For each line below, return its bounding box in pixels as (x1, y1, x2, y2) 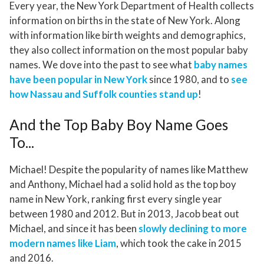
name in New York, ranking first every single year (9, 193, 222, 206)
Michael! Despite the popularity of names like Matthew (9, 163, 248, 176)
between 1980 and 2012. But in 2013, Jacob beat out (9, 207, 239, 220)
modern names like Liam (9, 237, 116, 250)
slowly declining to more (138, 222, 247, 235)
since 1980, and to (147, 72, 231, 85)
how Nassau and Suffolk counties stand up (9, 87, 198, 100)
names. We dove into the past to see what (9, 58, 194, 71)
